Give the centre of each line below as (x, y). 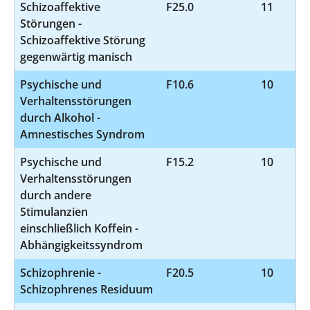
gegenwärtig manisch (76, 56)
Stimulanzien (54, 211)
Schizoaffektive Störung (83, 40)
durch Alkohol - (60, 117)
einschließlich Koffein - (79, 228)
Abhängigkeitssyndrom (81, 245)
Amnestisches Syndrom (82, 134)
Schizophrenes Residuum (86, 289)
